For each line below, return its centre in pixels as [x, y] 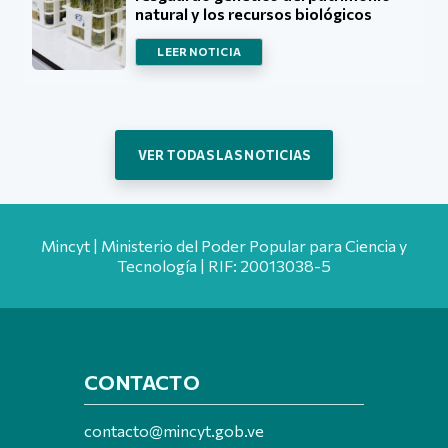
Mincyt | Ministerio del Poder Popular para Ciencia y [224, 246]
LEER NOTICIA [199, 52]
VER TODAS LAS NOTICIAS [224, 155]
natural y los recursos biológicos [254, 14]
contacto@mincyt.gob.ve [174, 431]
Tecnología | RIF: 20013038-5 [224, 266]
